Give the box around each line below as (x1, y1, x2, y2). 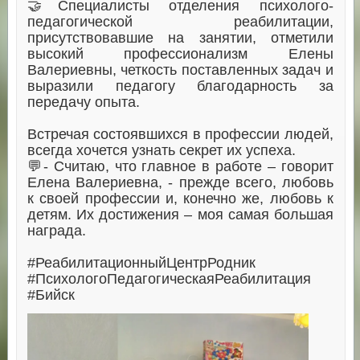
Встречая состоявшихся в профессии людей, (27, 125, 333, 142)
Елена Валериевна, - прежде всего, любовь (27, 174, 333, 190)
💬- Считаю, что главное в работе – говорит (27, 157, 333, 174)
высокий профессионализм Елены (27, 45, 333, 62)
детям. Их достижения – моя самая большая (27, 206, 333, 223)
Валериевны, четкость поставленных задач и (27, 61, 333, 78)
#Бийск (27, 286, 75, 303)
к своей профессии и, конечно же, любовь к (27, 190, 333, 207)
